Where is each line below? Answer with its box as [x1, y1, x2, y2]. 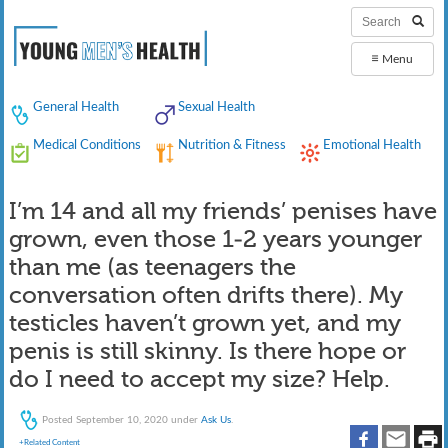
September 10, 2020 [76, 414, 169, 425]
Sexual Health [177, 100, 255, 115]
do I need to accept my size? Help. [9, 368, 391, 393]
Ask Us [201, 414, 232, 425]
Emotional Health [322, 138, 421, 153]
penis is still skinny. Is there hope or [9, 340, 407, 365]
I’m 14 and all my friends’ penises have [9, 200, 438, 225]
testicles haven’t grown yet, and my [9, 312, 402, 337]
